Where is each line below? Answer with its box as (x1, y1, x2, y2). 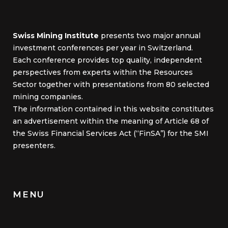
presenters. (13, 141, 55, 150)
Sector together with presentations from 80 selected (13, 80, 209, 89)
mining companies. (13, 92, 83, 101)
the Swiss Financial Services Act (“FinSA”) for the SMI (13, 129, 209, 138)
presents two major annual (101, 31, 201, 40)
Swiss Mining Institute (13, 31, 101, 40)
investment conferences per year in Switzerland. (13, 43, 193, 52)
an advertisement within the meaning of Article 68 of (13, 117, 209, 126)
